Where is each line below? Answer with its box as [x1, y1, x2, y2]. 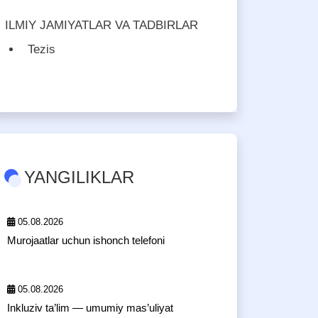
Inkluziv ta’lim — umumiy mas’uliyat [7, 302, 173, 314]
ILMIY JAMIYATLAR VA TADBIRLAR [5, 18, 198, 32]
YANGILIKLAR [24, 168, 134, 187]
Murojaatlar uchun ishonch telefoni [7, 234, 165, 246]
